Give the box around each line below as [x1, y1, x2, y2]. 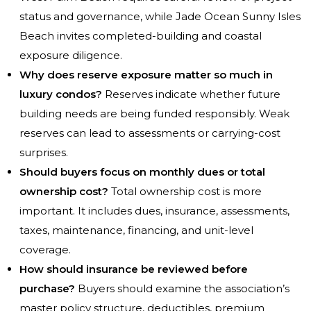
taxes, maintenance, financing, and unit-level [19, 224, 253, 237]
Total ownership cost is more [108, 185, 262, 199]
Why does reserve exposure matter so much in [19, 68, 273, 82]
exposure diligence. [19, 49, 122, 62]
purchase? [19, 282, 75, 296]
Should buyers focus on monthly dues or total [19, 165, 265, 179]
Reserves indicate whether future [102, 87, 280, 101]
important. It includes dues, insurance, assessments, [19, 204, 289, 218]
